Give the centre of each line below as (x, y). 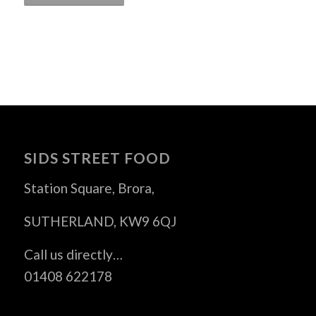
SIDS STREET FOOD (97, 157)
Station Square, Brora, (89, 188)
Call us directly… (73, 255)
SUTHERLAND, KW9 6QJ (100, 221)
